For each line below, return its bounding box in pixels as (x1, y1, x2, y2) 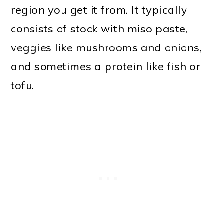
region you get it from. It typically (11, 3, 187, 17)
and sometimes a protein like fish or (11, 60, 201, 74)
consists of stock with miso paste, (11, 22, 188, 36)
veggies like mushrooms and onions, (11, 41, 202, 55)
